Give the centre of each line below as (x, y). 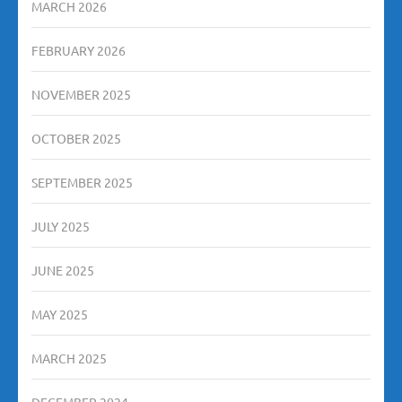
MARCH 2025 (69, 358)
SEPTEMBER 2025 (82, 182)
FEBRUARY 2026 (79, 50)
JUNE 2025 (63, 270)
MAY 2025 (60, 314)
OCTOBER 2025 (76, 138)
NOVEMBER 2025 (81, 94)
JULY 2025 (61, 226)
